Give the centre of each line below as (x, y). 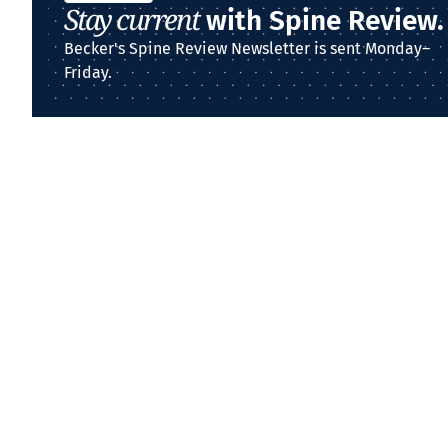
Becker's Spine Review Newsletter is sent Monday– (247, 48)
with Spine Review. (321, 20)
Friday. (88, 72)
